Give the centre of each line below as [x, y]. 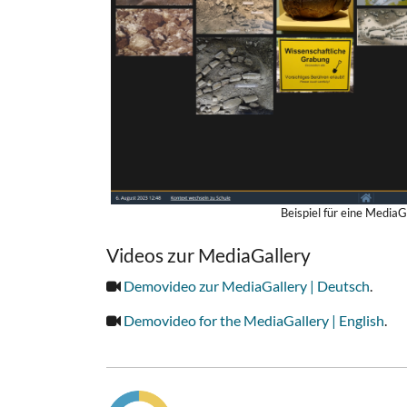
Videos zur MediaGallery [208, 254]
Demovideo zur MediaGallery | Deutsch [247, 285]
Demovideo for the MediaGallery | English [254, 320]
